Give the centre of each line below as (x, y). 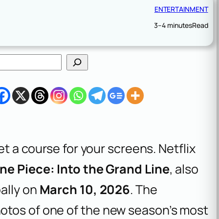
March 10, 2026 (85, 189)
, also (184, 169)
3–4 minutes (173, 25)
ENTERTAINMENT (181, 9)
